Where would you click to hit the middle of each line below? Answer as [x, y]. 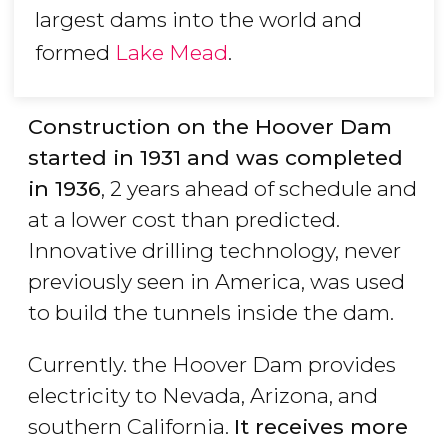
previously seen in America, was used [216, 282]
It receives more [321, 427]
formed [75, 53]
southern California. [131, 427]
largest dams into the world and [198, 20]
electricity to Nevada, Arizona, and [203, 396]
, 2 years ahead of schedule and [259, 189]
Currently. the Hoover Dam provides [212, 365]
